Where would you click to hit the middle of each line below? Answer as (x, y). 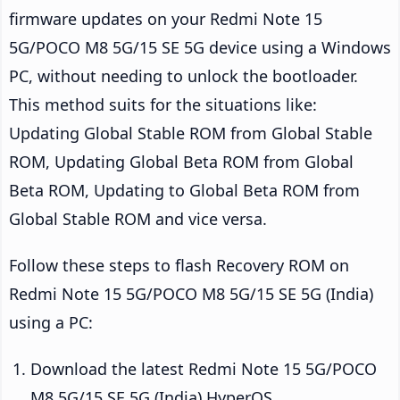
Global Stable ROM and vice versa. (138, 219)
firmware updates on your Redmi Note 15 (166, 19)
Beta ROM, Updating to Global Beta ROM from (184, 191)
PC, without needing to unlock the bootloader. (183, 76)
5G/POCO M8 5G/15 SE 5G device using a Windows (200, 48)
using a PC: (51, 323)
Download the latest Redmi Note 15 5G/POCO (204, 369)
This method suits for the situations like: (163, 105)
